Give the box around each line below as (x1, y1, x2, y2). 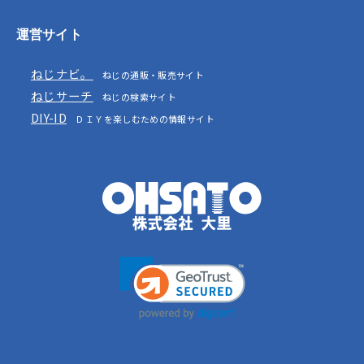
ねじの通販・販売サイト (93, 68, 205, 82)
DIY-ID (30, 109, 67, 127)
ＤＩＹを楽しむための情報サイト (67, 112, 214, 126)
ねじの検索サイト (93, 90, 176, 104)
